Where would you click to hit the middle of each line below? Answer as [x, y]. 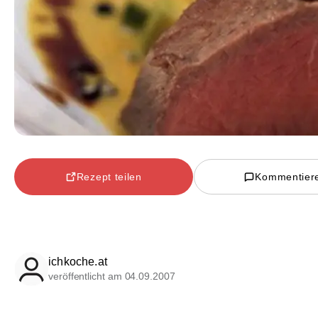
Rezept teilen [109, 176]
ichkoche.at [78, 262]
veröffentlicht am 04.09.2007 [112, 276]
